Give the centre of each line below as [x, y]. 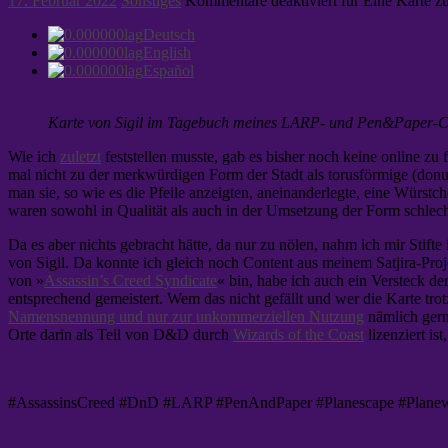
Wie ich [34, 157]
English [167, 53]
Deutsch [169, 35]
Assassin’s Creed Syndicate [130, 281]
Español [168, 71]
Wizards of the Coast [298, 335]
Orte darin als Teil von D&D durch [120, 335]
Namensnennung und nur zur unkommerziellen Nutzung [186, 317]
